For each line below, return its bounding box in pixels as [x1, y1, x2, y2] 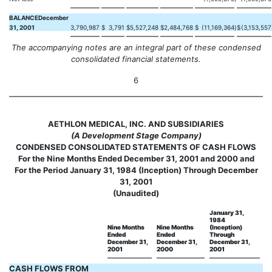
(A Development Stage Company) [70, 131, 202, 140]
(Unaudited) [113, 188, 159, 198]
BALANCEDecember [9, 14, 69, 21]
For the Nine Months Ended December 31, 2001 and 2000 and [18, 154, 254, 163]
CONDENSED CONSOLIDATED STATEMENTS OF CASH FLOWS [16, 142, 256, 152]
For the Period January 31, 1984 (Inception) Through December [14, 165, 258, 175]
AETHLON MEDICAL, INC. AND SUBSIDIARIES [48, 119, 224, 129]
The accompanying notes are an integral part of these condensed [11, 42, 261, 52]
